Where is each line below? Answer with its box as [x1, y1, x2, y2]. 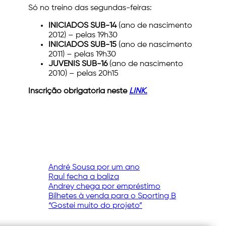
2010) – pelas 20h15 [48, 70, 119, 78]
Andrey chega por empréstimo [48, 183, 160, 191]
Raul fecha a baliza [48, 173, 119, 182]
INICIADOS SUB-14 [48, 22, 117, 30]
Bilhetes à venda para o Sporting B [48, 192, 176, 201]
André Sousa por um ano [48, 163, 140, 172]
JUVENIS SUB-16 [48, 60, 107, 69]
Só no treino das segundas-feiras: [28, 4, 152, 13]
